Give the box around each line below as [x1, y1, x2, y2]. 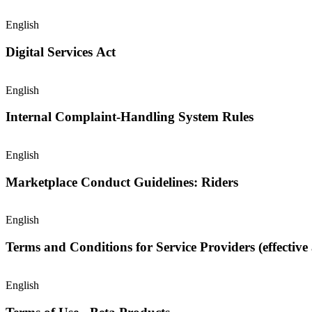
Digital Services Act [6, 44, 116, 59]
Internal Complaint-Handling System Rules [6, 109, 253, 125]
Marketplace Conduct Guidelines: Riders [6, 174, 238, 189]
